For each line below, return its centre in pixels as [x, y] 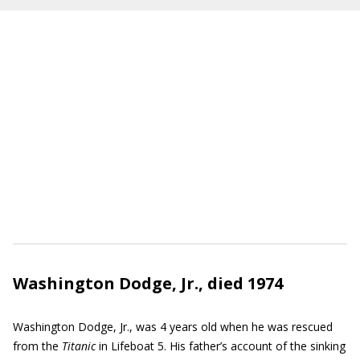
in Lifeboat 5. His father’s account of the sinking [221, 346]
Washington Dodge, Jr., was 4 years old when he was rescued [173, 327]
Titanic [79, 346]
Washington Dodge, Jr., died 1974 [148, 283]
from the [37, 346]
